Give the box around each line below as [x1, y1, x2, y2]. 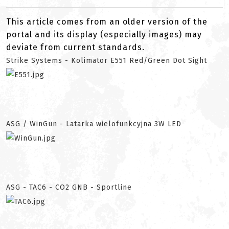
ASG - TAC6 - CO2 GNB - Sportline [6, 183, 132, 192]
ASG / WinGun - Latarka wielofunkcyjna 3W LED [6, 120, 181, 128]
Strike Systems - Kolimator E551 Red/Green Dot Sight [6, 56, 207, 65]
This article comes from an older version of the [6, 17, 208, 27]
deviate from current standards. [6, 42, 145, 52]
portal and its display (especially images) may [6, 30, 202, 39]
